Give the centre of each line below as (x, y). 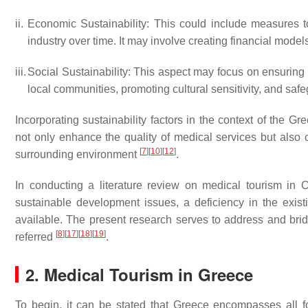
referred (35, 237)
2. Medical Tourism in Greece (139, 274)
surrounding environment (77, 154)
